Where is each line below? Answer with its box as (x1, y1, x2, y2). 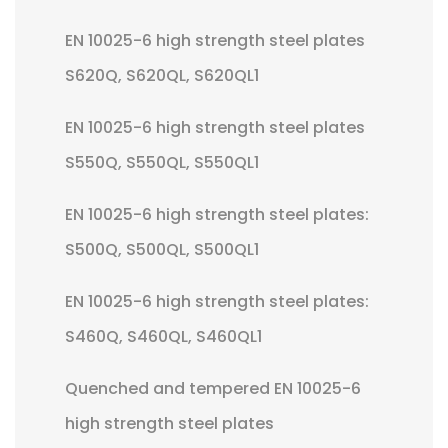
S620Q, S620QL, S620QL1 (65, 64, 259, 87)
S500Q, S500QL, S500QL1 (65, 238, 259, 261)
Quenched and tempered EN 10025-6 (65, 377, 361, 400)
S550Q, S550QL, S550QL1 (65, 151, 259, 174)
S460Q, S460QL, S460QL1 (65, 325, 262, 348)
